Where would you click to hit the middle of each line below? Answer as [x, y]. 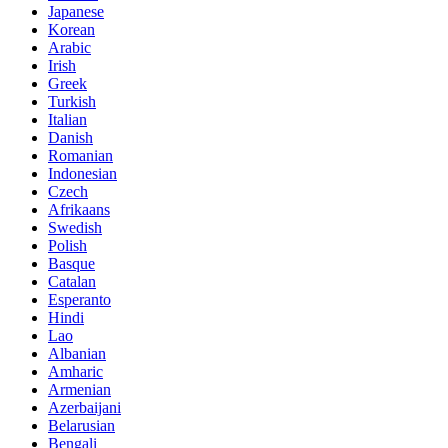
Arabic [69, 48]
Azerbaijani [84, 408]
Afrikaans [79, 210]
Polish [67, 246]
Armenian [79, 390]
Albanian [77, 354]
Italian [67, 120]
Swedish [75, 228]
